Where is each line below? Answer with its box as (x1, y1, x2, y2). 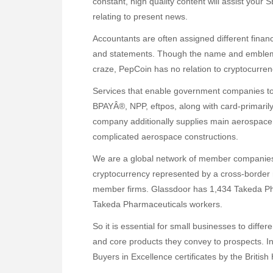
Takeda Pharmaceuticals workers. (93, 199, 222, 210)
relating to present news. (93, 11, 188, 21)
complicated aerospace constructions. (93, 132, 238, 142)
